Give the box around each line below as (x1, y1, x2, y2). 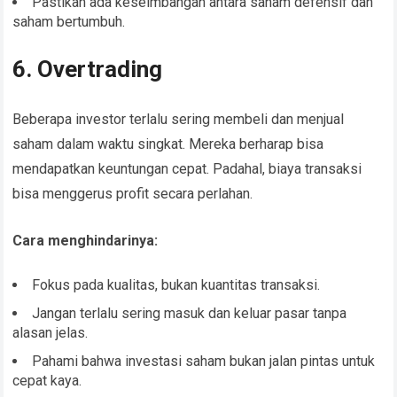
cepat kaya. (12, 372, 82, 390)
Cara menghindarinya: (12, 232, 159, 250)
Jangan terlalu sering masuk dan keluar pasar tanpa (32, 305, 347, 323)
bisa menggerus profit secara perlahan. (12, 185, 253, 203)
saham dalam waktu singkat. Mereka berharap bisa (12, 136, 324, 153)
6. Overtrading (12, 56, 163, 83)
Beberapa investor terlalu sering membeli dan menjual (12, 111, 345, 128)
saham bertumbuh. (12, 13, 126, 31)
